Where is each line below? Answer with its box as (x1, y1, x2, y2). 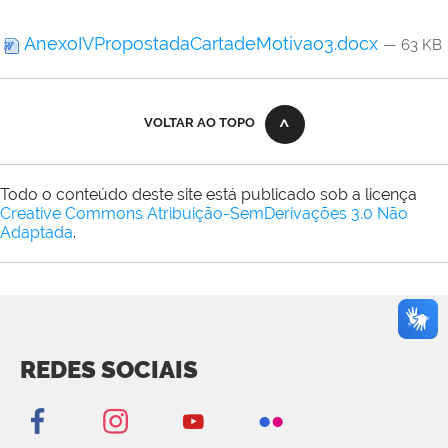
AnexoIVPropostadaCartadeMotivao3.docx (20, 33, 383, 55)
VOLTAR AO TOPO (143, 115, 255, 131)
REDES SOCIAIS (20, 355, 198, 385)
